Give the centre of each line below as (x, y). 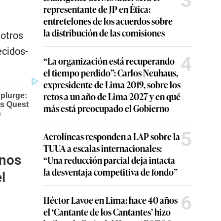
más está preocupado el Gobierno (106, 108)
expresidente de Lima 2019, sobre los (112, 84)
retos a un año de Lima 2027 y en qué (112, 96)
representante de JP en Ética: (97, 9)
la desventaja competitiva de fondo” (110, 172)
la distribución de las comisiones (104, 33)
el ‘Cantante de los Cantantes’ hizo (107, 212)
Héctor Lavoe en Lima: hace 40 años (110, 200)
